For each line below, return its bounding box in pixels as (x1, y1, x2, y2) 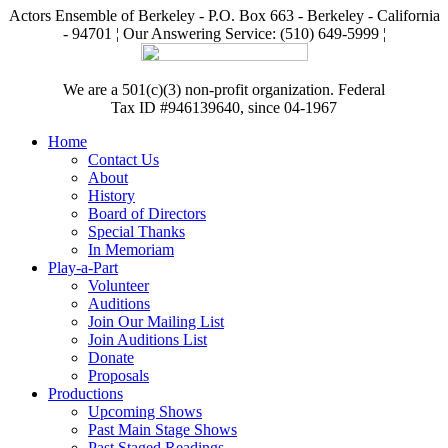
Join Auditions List (88, 330, 207, 348)
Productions (48, 384, 123, 402)
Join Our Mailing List (88, 312, 224, 330)
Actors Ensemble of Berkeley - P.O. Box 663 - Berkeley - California (8, 6, 440, 24)
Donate (88, 348, 134, 366)
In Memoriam (88, 240, 174, 258)
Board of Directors (88, 204, 206, 222)
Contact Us (88, 150, 159, 168)
